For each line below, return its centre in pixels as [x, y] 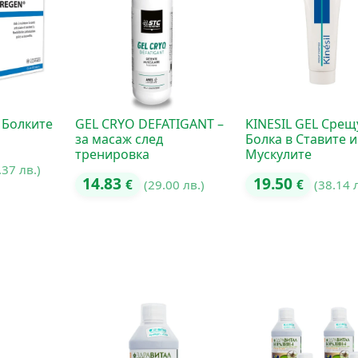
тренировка [112, 154]
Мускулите [279, 154]
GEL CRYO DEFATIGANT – [149, 123]
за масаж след [119, 139]
